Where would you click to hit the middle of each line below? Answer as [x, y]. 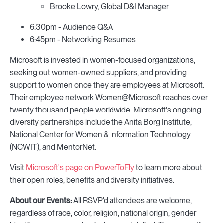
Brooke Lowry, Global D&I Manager [109, 7]
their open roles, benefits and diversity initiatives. [92, 180]
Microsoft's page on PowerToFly [80, 167]
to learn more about [168, 167]
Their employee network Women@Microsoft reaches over [109, 97]
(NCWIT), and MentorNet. [53, 147]
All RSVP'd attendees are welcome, [132, 200]
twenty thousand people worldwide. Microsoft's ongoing [106, 110]
